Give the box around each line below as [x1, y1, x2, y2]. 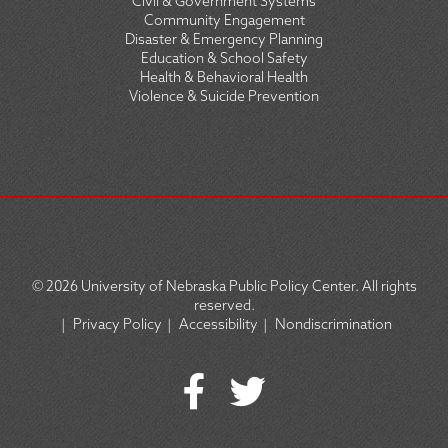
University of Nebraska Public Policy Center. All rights [77, 277, 417, 296]
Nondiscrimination [275, 315, 392, 334]
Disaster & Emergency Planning [125, 30, 323, 49]
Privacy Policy [73, 315, 162, 334]
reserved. [193, 296, 255, 315]
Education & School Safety [140, 49, 308, 68]
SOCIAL [20, 359, 126, 403]
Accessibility [179, 315, 258, 334]
